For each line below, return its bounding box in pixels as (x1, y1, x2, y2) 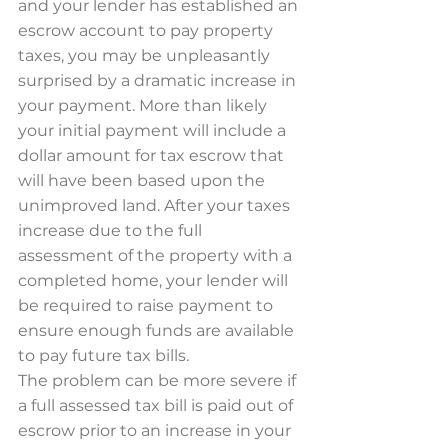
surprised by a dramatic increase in (18, 71, 300, 90)
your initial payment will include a (18, 121, 290, 140)
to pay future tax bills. (18, 346, 189, 365)
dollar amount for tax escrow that (18, 146, 288, 165)
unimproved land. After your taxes (18, 196, 294, 215)
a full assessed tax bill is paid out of (18, 396, 297, 415)
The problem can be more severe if (18, 371, 300, 390)
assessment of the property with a (18, 246, 296, 265)
